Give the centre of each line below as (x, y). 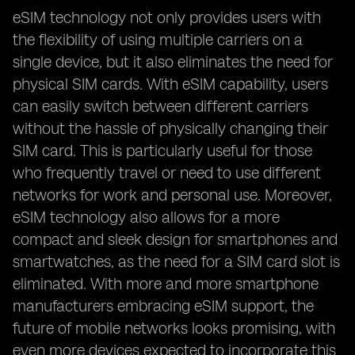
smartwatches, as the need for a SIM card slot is (176, 261)
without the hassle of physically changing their (170, 128)
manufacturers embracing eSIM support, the (163, 306)
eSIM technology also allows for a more (146, 217)
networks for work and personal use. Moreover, (172, 195)
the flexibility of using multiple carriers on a (158, 40)
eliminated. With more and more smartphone (166, 284)
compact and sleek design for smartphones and (175, 239)
